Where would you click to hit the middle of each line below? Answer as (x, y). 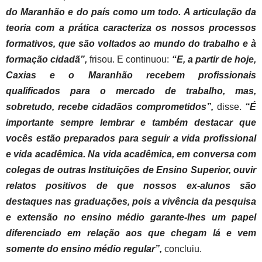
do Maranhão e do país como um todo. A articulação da (131, 12)
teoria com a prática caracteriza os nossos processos (131, 27)
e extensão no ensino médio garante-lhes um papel (131, 217)
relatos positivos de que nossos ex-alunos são (131, 185)
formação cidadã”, (47, 59)
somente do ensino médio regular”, (85, 249)
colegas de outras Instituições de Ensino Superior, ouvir (131, 170)
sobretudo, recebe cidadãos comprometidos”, (111, 106)
